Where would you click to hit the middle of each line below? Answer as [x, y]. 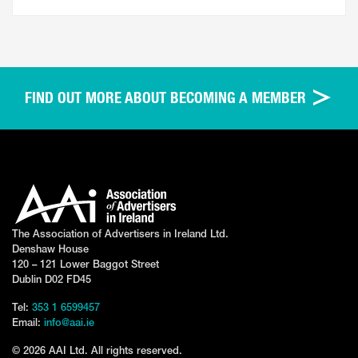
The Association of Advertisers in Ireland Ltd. [120, 235]
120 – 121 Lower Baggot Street [86, 265]
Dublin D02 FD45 [52, 280]
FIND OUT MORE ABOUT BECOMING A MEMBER [167, 98]
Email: [28, 324]
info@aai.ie [69, 324]
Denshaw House [50, 250]
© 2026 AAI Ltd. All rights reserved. [97, 352]
